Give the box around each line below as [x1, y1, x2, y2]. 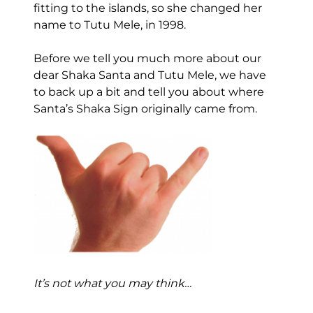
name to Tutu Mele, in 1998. [33, 17, 186, 31]
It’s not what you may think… [33, 276, 191, 290]
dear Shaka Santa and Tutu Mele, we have [33, 68, 266, 82]
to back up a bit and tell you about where [33, 85, 264, 99]
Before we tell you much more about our [33, 51, 261, 65]
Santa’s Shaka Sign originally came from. [33, 101, 257, 115]
